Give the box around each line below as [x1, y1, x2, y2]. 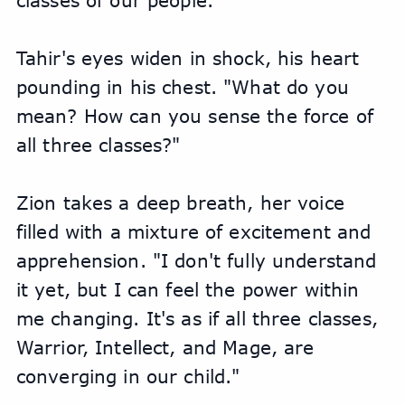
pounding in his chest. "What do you [15, 76, 349, 99]
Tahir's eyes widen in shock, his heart [15, 47, 360, 70]
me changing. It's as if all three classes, [15, 307, 378, 330]
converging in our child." [15, 365, 240, 388]
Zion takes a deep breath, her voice [15, 192, 344, 214]
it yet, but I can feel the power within [15, 278, 360, 301]
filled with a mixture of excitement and [15, 221, 372, 243]
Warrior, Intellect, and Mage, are [15, 336, 315, 359]
